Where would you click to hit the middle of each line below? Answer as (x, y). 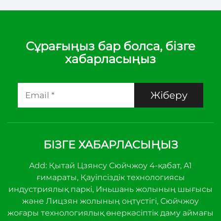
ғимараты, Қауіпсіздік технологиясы (110, 177)
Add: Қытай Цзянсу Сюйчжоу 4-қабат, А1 (110, 165)
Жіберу (169, 95)
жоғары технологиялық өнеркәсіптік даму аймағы (110, 213)
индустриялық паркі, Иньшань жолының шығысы (110, 189)
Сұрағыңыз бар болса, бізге (110, 46)
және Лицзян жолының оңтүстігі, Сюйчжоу (110, 201)
